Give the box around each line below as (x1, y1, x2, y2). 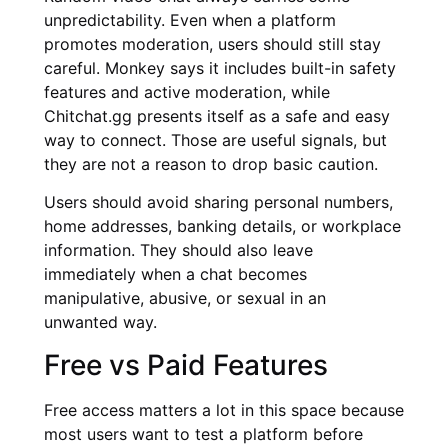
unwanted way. (44, 312, 157, 333)
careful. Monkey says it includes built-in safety (44, 57, 396, 78)
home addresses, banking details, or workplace (44, 216, 401, 237)
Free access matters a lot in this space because (44, 399, 404, 420)
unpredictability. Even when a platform (44, 9, 336, 30)
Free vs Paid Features (44, 347, 328, 382)
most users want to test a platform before (44, 423, 363, 444)
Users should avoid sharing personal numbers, (44, 192, 393, 213)
